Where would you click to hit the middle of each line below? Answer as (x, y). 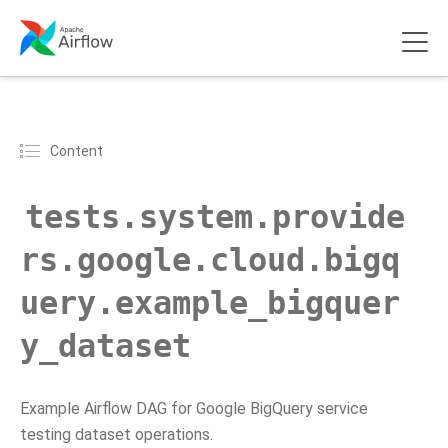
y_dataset (105, 346)
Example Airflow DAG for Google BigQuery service (194, 408)
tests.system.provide (215, 217)
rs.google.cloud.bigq (210, 260)
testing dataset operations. (116, 434)
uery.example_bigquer (210, 303)
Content (76, 150)
